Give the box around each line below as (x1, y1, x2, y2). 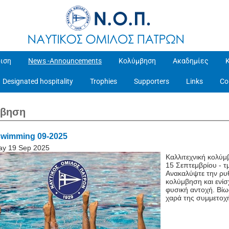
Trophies (90, 77, 117, 85)
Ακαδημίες (173, 57, 209, 65)
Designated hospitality (3, 77, 73, 85)
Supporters (134, 77, 169, 85)
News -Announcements (28, 57, 102, 65)
